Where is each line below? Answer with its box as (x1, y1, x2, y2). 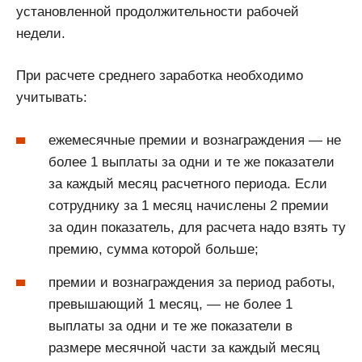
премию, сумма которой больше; (48, 241, 259, 257)
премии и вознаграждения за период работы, (48, 274, 335, 290)
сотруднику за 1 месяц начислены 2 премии (48, 197, 329, 213)
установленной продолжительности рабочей (16, 3, 299, 19)
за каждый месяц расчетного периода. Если (48, 175, 327, 192)
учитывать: (16, 90, 87, 106)
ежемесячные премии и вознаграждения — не (48, 132, 341, 148)
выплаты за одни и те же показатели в (48, 318, 293, 334)
